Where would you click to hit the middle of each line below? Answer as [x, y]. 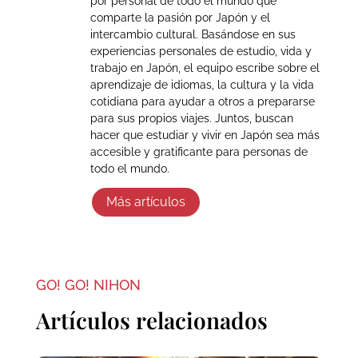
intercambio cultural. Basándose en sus [193, 34]
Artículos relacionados [151, 320]
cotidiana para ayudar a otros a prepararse [202, 101]
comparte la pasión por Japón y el [180, 17]
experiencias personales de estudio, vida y [201, 51]
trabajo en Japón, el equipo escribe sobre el [205, 68]
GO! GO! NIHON [88, 285]
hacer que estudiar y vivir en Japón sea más [205, 135]
